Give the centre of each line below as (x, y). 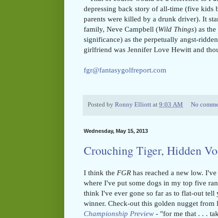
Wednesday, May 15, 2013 (116, 131)
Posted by (101, 105)
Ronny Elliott (133, 105)
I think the (100, 173)
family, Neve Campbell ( (121, 29)
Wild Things (176, 29)
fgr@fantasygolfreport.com (125, 70)
